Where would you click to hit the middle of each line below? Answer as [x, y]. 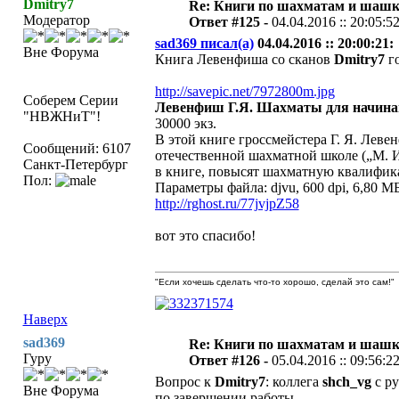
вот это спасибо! [205, 236]
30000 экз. [185, 123]
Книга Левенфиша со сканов [244, 59]
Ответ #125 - [230, 22]
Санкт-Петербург [75, 164]
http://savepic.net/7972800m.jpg [244, 91]
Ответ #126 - [230, 360]
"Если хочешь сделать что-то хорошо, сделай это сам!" [274, 282]
